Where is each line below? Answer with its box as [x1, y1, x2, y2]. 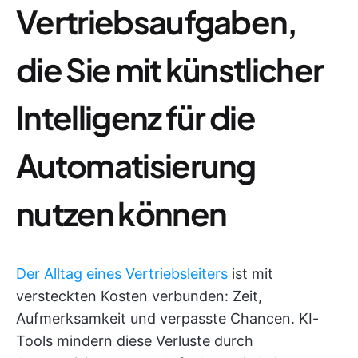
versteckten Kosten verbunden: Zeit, [16, 288, 262, 305]
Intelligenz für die [16, 97, 256, 138]
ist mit [228, 265, 273, 283]
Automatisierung [16, 145, 256, 186]
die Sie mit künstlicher [16, 49, 324, 90]
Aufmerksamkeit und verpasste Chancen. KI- [16, 310, 319, 328]
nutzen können [16, 193, 227, 234]
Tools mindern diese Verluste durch [16, 332, 253, 350]
